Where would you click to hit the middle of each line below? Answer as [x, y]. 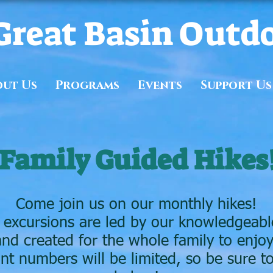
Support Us [236, 86]
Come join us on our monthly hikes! [136, 205]
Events [160, 86]
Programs [87, 86]
